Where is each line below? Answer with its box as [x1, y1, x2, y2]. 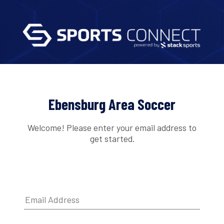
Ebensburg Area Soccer [48, 95, 175, 113]
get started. [89, 132, 134, 144]
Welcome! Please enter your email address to [27, 121, 196, 133]
